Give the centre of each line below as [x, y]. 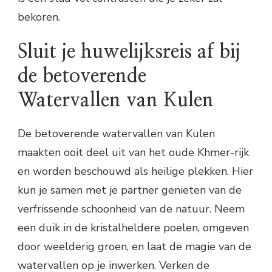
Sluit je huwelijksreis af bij [129, 51]
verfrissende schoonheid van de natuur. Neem [131, 209]
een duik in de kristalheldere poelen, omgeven [133, 228]
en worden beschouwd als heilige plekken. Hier [135, 172]
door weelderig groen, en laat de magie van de [134, 247]
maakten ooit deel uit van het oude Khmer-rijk [133, 153]
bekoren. [39, 17]
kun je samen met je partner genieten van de [130, 190]
